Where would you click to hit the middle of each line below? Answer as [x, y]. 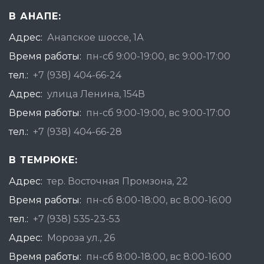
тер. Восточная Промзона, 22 [118, 181]
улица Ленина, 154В [96, 94]
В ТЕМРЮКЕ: [43, 160]
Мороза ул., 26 [81, 238]
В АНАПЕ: [35, 16]
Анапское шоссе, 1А [95, 37]
